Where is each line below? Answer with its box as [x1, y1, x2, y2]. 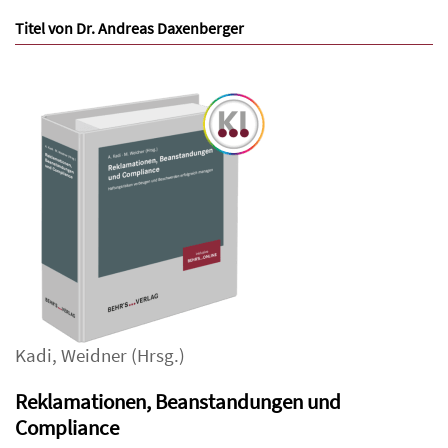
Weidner [61, 344, 127, 368]
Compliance [15, 414, 119, 442]
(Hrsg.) [127, 344, 185, 368]
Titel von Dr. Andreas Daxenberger [15, 18, 244, 39]
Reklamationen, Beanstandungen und [15, 388, 341, 416]
